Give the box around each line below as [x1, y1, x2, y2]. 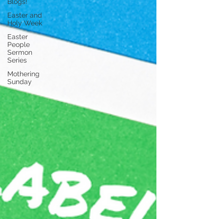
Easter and [7, 11, 42, 19]
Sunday [7, 78, 32, 86]
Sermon [7, 48, 32, 56]
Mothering [7, 70, 40, 78]
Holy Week [7, 19, 42, 27]
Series [7, 56, 27, 64]
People [7, 41, 30, 48]
